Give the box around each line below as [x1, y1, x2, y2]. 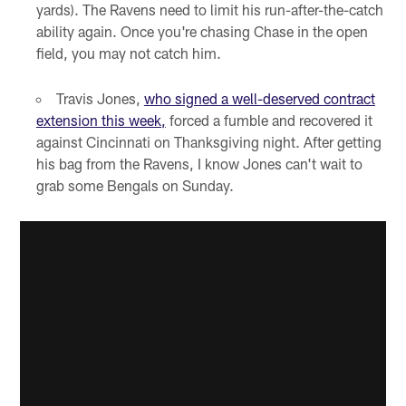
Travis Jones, [55, 90, 144, 108]
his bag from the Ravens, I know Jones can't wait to [35, 155, 362, 173]
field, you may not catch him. [35, 43, 221, 62]
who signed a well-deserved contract [143, 90, 375, 108]
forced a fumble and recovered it [165, 111, 372, 130]
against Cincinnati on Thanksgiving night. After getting [35, 133, 382, 151]
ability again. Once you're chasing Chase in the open [35, 22, 368, 40]
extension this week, [35, 111, 166, 130]
